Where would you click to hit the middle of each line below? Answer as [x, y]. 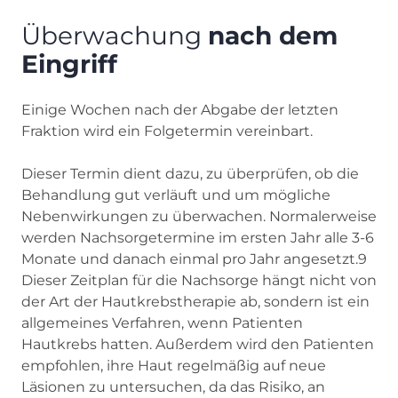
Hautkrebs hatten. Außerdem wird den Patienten [198, 345]
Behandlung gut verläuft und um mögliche [176, 195]
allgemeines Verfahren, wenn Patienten [162, 323]
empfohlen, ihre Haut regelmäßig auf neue [174, 366]
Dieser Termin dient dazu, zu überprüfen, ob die [190, 174]
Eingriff [69, 64]
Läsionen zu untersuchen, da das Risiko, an [173, 387]
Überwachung [115, 36]
